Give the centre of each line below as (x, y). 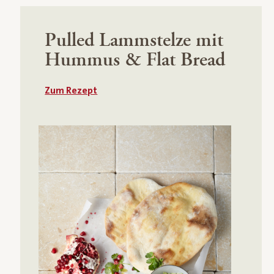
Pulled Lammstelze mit (134, 40)
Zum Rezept (71, 90)
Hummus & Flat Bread (135, 60)
